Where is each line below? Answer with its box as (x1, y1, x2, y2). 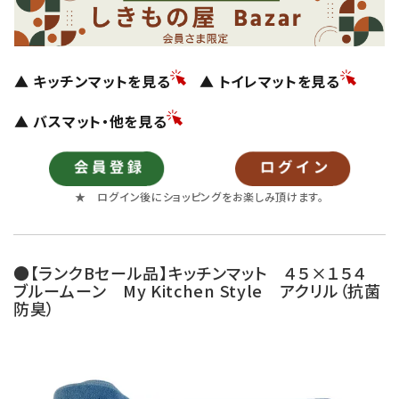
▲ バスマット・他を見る (14, 110, 167, 133)
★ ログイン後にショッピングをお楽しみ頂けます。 (75, 189, 324, 205)
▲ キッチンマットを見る (14, 70, 171, 93)
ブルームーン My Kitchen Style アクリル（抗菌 (13, 279, 381, 303)
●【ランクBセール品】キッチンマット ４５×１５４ (13, 261, 384, 285)
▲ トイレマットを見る (199, 70, 340, 93)
